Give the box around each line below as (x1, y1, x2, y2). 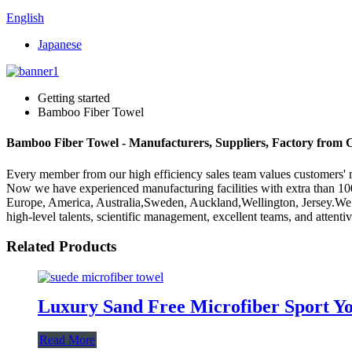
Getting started (38, 91, 110, 104)
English (6, 11, 44, 24)
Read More (39, 332, 95, 346)
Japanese (38, 38, 82, 51)
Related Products (6, 238, 116, 255)
